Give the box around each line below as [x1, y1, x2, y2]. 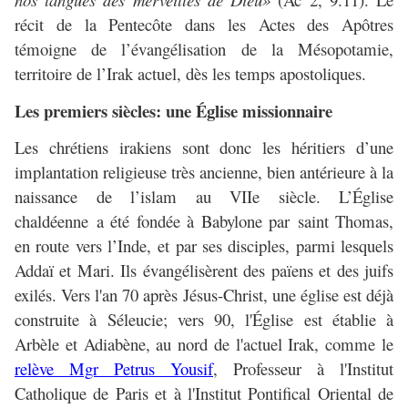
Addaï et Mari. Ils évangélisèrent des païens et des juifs [15, 259, 393, 282]
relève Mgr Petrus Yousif [15, 357, 213, 381]
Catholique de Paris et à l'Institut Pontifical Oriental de [15, 382, 393, 405]
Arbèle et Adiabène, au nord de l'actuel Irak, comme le [15, 332, 393, 356]
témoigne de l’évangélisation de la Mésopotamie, [15, 37, 393, 61]
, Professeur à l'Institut [213, 357, 393, 381]
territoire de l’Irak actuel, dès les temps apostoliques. [15, 62, 366, 86]
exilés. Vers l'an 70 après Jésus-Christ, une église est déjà [15, 283, 393, 307]
